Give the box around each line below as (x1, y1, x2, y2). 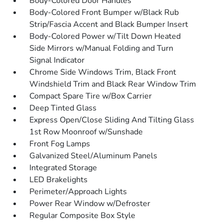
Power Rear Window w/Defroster (29, 198, 151, 209)
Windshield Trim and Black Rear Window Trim (29, 79, 197, 90)
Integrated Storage (29, 162, 98, 173)
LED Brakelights (29, 174, 88, 185)
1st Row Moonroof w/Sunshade (29, 126, 143, 137)
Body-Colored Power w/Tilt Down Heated (29, 31, 181, 42)
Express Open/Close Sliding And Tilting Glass (29, 114, 195, 125)
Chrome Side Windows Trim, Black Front (29, 67, 177, 78)
